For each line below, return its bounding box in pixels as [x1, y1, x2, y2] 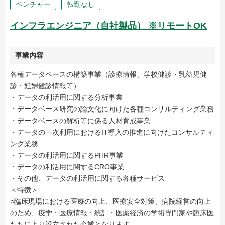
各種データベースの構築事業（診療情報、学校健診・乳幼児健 [10, 70, 207, 78]
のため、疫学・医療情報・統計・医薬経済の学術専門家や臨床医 [10, 209, 214, 217]
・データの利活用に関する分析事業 [10, 93, 123, 101]
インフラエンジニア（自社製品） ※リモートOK [10, 21, 207, 31]
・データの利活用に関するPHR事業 [10, 151, 123, 159]
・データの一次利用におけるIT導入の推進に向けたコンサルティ [10, 128, 213, 136]
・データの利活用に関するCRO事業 [10, 163, 124, 171]
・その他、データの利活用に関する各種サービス [10, 174, 165, 182]
